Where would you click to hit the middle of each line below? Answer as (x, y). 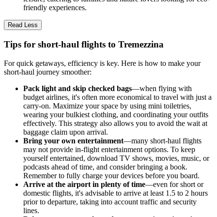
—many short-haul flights (163, 140)
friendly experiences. (55, 8)
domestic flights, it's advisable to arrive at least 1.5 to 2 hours (116, 193)
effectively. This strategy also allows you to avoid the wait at (115, 123)
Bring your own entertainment (73, 140)
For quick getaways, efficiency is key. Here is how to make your (102, 63)
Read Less (23, 25)
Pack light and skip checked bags (77, 88)
